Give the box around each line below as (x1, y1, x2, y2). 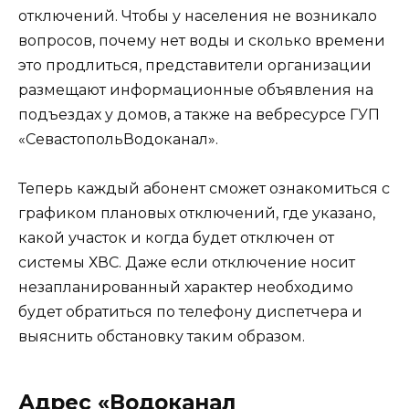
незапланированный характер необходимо (18, 278, 353, 296)
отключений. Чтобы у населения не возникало (18, 6, 377, 25)
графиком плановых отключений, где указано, (18, 204, 375, 222)
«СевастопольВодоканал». (18, 130, 218, 148)
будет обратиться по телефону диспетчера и (18, 302, 362, 320)
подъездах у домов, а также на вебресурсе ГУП (18, 105, 380, 123)
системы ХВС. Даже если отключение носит (18, 253, 355, 271)
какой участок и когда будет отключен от (18, 228, 334, 246)
